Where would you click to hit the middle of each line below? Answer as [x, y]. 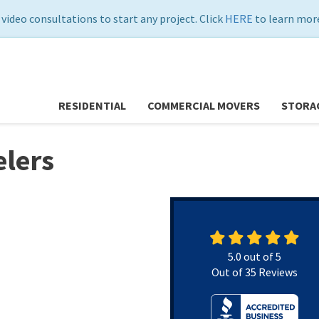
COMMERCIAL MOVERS [204, 105]
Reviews [277, 272]
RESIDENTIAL [92, 105]
